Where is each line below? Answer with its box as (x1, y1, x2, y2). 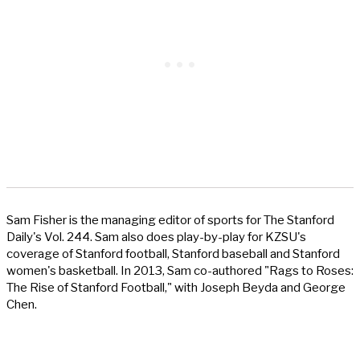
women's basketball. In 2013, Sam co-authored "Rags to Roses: (6, 264, 354, 279)
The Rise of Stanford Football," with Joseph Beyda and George (6, 280, 346, 296)
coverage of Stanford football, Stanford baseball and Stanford (6, 247, 340, 262)
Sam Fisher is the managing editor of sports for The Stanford (6, 213, 334, 228)
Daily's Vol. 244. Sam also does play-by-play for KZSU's (6, 230, 306, 245)
